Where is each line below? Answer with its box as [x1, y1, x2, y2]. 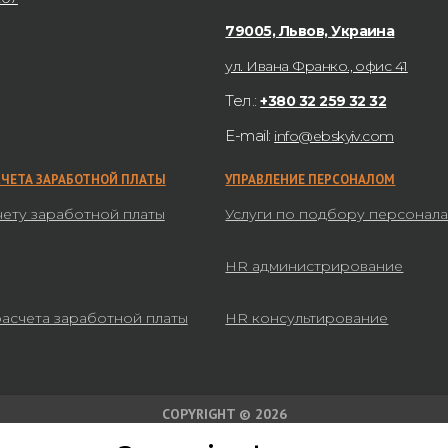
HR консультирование [225, 309, 389, 328]
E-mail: [225, 126, 275, 146]
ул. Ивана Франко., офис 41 [225, 57, 408, 76]
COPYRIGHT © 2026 [161, 405, 287, 424]
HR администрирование [225, 257, 404, 276]
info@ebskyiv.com [274, 127, 394, 146]
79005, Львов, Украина [225, 22, 395, 41]
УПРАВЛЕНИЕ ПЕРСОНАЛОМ [225, 171, 396, 189]
